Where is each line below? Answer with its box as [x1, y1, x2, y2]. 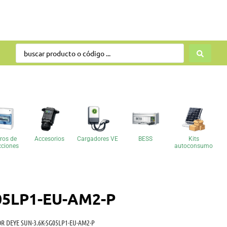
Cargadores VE [77, 135, 118, 143]
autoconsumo [174, 142, 213, 150]
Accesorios [34, 135, 64, 143]
